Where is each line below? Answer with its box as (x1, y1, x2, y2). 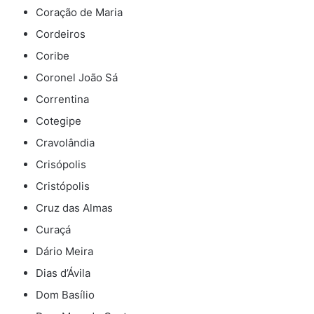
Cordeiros (36, 27, 86, 41)
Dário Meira (36, 245, 93, 259)
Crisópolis (36, 158, 86, 172)
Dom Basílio (36, 288, 95, 302)
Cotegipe (36, 114, 81, 128)
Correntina (36, 93, 89, 107)
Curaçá (36, 223, 71, 237)
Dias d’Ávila (36, 266, 90, 280)
